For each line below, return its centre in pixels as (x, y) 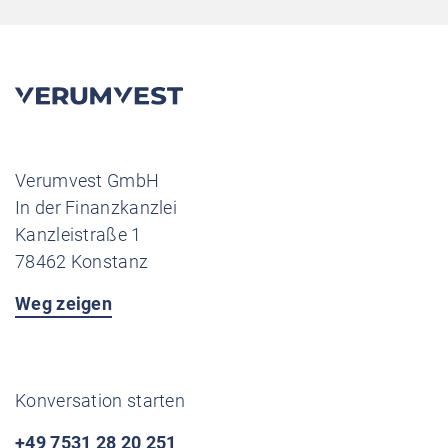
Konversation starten (100, 400)
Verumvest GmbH (87, 180)
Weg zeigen (63, 303)
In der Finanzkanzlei (96, 207)
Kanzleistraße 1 (78, 234)
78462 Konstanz (82, 261)
